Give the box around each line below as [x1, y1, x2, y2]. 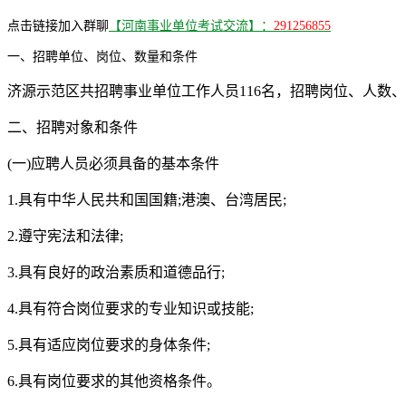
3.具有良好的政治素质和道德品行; [7, 264, 225, 280]
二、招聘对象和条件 [7, 119, 138, 135]
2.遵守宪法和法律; [7, 227, 123, 244]
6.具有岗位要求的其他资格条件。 [7, 372, 221, 389]
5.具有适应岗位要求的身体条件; [7, 336, 210, 353]
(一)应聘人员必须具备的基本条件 [7, 155, 219, 171]
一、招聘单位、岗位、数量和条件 [7, 49, 198, 63]
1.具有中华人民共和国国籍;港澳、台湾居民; [7, 191, 286, 208]
